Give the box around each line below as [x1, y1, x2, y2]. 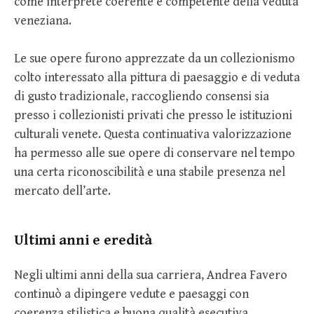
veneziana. [14, 13, 71, 28]
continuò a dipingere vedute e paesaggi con [14, 286, 249, 301]
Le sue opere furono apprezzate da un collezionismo [14, 50, 295, 66]
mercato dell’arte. [14, 183, 111, 198]
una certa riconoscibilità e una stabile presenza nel [14, 164, 285, 179]
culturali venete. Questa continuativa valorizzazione [14, 126, 292, 142]
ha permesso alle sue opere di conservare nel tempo [14, 145, 295, 161]
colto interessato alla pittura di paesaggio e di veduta [14, 69, 300, 85]
